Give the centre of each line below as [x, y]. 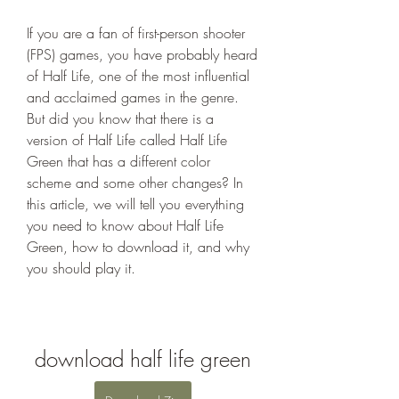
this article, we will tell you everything [135, 204]
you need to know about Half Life [125, 225]
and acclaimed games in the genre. [133, 97]
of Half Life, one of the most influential [138, 76]
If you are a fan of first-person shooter [136, 33]
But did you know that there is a [120, 118]
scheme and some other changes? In [135, 183]
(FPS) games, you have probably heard [142, 54]
